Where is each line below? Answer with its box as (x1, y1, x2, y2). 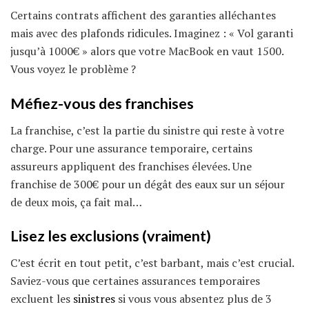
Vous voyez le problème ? (10, 61, 136, 77)
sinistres (73, 291, 115, 307)
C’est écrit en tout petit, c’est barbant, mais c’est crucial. (10, 255, 294, 271)
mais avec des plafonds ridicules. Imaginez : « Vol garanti (10, 26, 293, 41)
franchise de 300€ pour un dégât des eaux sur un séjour (10, 176, 285, 192)
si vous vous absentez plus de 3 (115, 291, 272, 307)
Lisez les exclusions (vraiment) (10, 227, 211, 246)
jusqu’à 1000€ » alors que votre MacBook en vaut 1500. (10, 43, 283, 59)
